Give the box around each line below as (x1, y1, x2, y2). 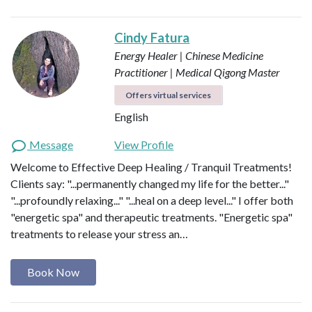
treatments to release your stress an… (10, 227, 188, 241)
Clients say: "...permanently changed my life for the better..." (10, 177, 289, 191)
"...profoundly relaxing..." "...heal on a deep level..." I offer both (10, 194, 293, 208)
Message (27, 138, 73, 152)
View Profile (114, 138, 174, 152)
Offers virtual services (125, 90, 212, 101)
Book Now (27, 265, 79, 279)
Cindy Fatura (114, 30, 190, 46)
